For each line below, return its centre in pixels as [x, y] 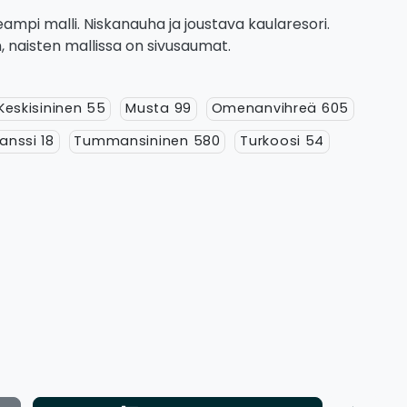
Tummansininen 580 [147, 141]
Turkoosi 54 [283, 141]
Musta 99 [159, 109]
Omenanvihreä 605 [280, 109]
